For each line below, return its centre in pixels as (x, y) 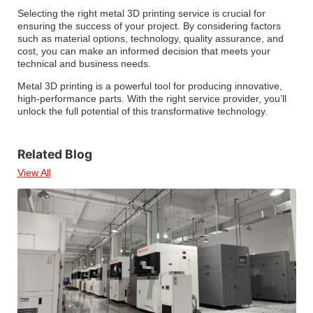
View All (34, 172)
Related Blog (54, 154)
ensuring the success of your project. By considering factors (149, 26)
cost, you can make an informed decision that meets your (144, 51)
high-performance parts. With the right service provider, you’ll (152, 98)
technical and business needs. (84, 63)
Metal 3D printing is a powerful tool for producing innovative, (150, 86)
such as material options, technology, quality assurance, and (150, 38)
